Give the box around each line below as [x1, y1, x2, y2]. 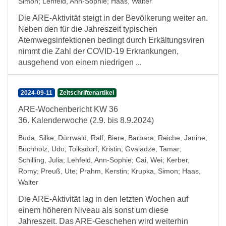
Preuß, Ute [41, 167, 76, 175]
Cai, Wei [136, 156, 162, 164]
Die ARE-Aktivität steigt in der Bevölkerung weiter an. [18, 14, 208, 22]
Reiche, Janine [158, 134, 205, 142]
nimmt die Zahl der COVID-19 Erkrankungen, [18, 47, 179, 55]
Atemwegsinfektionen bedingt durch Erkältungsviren [18, 36, 204, 44]
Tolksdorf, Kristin [69, 145, 121, 153]
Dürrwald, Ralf [58, 134, 103, 142]
